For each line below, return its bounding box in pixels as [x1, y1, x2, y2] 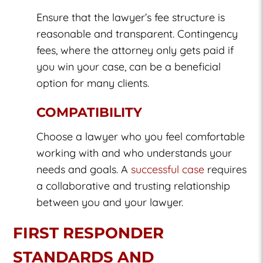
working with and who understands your [36, 146, 232, 160]
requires [204, 162, 247, 176]
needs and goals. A [36, 162, 131, 176]
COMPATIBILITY [36, 104, 143, 120]
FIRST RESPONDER [13, 223, 164, 242]
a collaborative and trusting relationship [36, 178, 231, 193]
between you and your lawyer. [36, 195, 184, 209]
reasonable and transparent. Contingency [36, 26, 238, 41]
